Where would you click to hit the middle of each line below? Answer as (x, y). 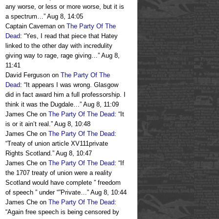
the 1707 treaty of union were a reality (59, 173)
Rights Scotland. (29, 153)
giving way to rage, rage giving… (52, 56)
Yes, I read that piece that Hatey (72, 36)
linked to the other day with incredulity (59, 46)
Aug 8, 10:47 (74, 153)
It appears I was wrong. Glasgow (72, 85)
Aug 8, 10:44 (109, 193)
